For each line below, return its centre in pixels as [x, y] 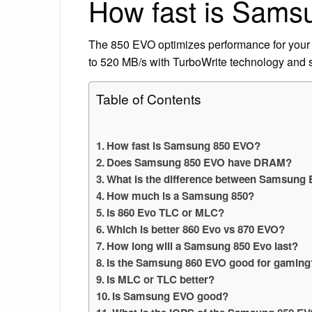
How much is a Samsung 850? [181, 195]
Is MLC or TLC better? [161, 279]
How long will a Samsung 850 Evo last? [203, 245]
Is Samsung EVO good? [171, 296]
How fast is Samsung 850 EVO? [184, 145]
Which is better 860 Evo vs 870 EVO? [196, 229]
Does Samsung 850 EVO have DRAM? [200, 162]
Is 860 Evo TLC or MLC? [166, 212]
